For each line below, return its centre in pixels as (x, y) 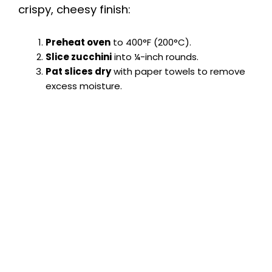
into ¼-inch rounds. (155, 56)
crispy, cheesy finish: (74, 9)
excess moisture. (84, 86)
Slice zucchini (79, 56)
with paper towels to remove (178, 71)
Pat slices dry (78, 71)
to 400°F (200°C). (151, 42)
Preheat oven (78, 42)
